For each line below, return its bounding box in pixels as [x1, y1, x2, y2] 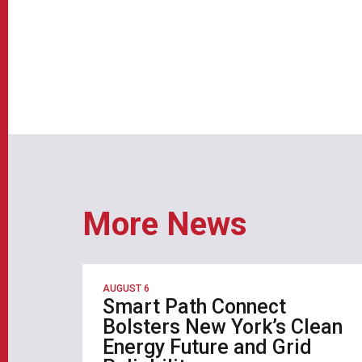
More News [82, 204, 247, 243]
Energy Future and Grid [103, 335, 312, 359]
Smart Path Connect [103, 294, 286, 318]
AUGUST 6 [103, 282, 149, 294]
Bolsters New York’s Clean [103, 314, 343, 339]
